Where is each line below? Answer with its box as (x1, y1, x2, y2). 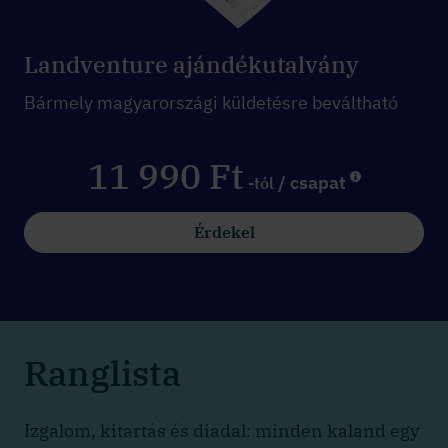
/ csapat (273, 171, 350, 195)
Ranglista (24, 350, 181, 397)
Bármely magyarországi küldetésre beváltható (24, 91, 398, 115)
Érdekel (193, 222, 255, 243)
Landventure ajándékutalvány (24, 49, 359, 80)
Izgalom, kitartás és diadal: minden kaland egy (24, 419, 420, 443)
